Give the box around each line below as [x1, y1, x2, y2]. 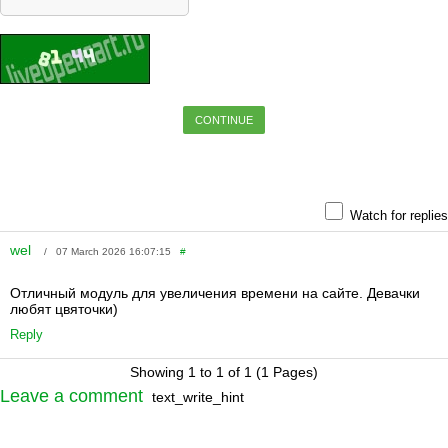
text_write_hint [152, 388, 244, 405]
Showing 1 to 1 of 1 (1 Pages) [130, 363, 318, 380]
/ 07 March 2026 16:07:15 [35, 245, 180, 257]
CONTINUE [195, 113, 253, 126]
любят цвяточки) [10, 300, 118, 317]
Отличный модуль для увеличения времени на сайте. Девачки [10, 284, 420, 301]
